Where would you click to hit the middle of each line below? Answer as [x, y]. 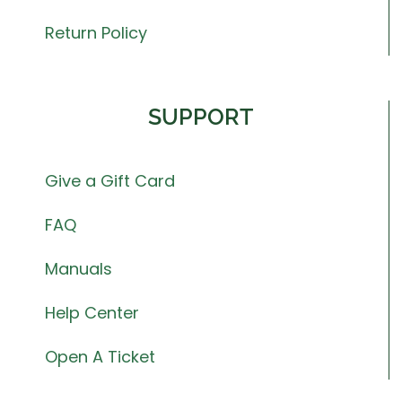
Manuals [79, 268]
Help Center [92, 312]
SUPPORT [201, 116]
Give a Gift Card [110, 180]
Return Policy [96, 32]
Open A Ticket [100, 356]
